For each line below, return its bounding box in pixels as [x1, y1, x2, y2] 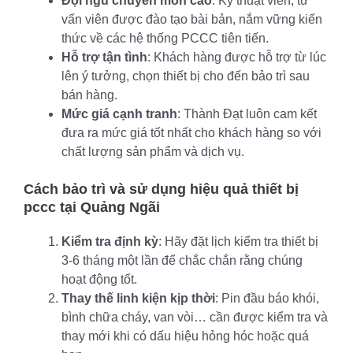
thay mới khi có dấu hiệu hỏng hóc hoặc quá [61, 329, 309, 343]
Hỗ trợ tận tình [61, 50, 147, 64]
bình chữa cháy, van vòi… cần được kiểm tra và [61, 310, 328, 324]
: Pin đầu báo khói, [215, 291, 319, 305]
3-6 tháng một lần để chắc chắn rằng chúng [61, 253, 303, 267]
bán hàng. [61, 87, 117, 102]
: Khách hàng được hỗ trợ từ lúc [147, 50, 326, 64]
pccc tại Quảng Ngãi [24, 199, 160, 215]
